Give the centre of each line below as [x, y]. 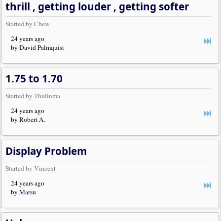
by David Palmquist [38, 48]
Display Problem [46, 151]
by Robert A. [28, 120]
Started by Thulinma [33, 96]
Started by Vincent [31, 168]
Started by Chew [28, 23]
